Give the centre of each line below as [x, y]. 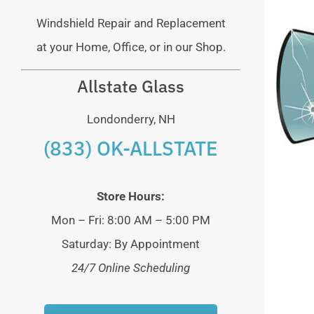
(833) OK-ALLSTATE [131, 148]
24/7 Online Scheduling [131, 267]
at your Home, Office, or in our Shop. [131, 47]
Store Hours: [131, 196]
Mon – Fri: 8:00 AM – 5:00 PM [131, 220]
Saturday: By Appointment [131, 244]
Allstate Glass [131, 86]
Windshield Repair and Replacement [131, 23]
